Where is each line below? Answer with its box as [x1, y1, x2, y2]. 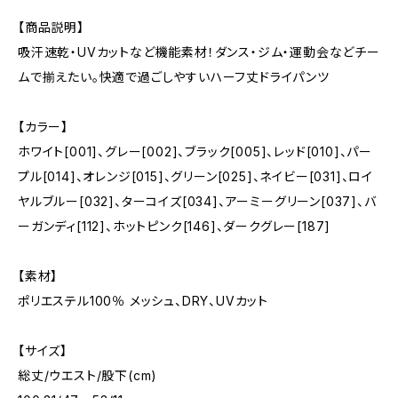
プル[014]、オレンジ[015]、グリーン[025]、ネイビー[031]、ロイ [18, 169, 373, 184]
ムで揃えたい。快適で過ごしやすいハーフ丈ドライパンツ [18, 69, 330, 84]
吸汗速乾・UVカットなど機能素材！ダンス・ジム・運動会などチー [18, 44, 380, 60]
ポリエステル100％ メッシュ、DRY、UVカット [18, 293, 269, 308]
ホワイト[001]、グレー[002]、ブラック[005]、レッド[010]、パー [18, 144, 372, 159]
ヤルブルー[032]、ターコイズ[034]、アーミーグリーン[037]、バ [18, 194, 377, 209]
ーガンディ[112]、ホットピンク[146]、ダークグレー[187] [18, 219, 331, 234]
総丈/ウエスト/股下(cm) [18, 368, 158, 383]
